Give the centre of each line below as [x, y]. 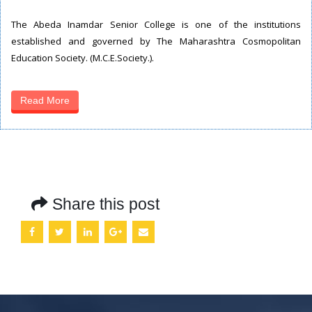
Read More [45, 100]
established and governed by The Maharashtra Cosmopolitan [156, 41]
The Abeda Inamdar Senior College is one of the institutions [156, 24]
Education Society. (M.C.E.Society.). [83, 57]
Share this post [106, 204]
